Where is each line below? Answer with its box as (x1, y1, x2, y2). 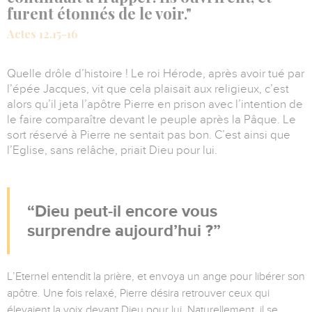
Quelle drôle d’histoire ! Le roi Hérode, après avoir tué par (7, 67, 304, 81)
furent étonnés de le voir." (7, 3, 192, 24)
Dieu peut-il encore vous (35, 201, 217, 221)
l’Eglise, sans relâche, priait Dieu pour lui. (7, 143, 217, 157)
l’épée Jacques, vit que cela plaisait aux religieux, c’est (7, 82, 289, 96)
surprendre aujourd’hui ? (27, 221, 213, 240)
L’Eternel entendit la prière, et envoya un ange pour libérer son (7, 270, 305, 283)
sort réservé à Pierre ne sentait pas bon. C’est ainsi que (7, 128, 290, 142)
